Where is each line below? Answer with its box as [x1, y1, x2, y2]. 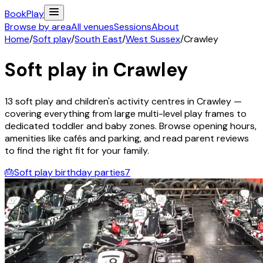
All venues [71, 21, 114, 33]
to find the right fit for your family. [5, 144, 149, 157]
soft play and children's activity [13, 95, 151, 107]
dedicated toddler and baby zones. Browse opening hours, [5, 119, 257, 132]
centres [151, 95, 185, 107]
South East [75, 33, 122, 45]
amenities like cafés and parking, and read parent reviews [5, 131, 249, 144]
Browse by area [5, 21, 71, 33]
